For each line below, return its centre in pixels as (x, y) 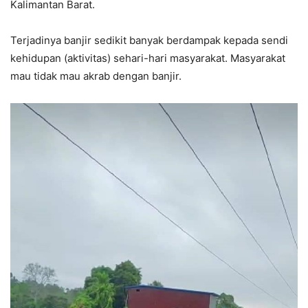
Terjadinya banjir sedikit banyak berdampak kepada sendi (149, 40)
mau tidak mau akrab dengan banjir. (96, 76)
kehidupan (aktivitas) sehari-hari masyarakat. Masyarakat (148, 58)
